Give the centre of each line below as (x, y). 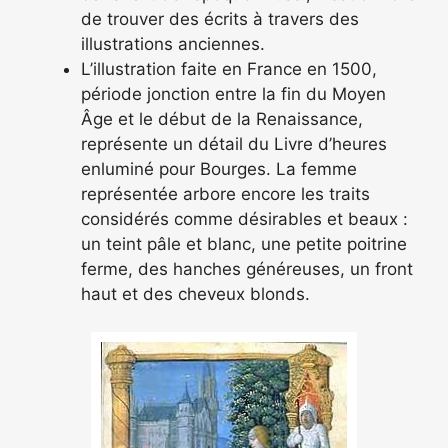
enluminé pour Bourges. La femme (219, 168)
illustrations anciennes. (173, 43)
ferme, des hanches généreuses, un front (247, 268)
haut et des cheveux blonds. (195, 293)
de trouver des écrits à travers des (220, 18)
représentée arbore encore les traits (225, 193)
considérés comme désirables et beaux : (244, 218)
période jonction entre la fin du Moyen (233, 93)
